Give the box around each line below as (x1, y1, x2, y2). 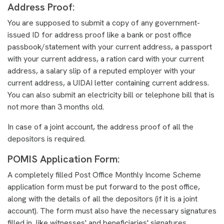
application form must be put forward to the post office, (7, 181, 200, 192)
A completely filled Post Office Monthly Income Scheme (7, 169, 201, 180)
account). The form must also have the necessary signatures (7, 205, 216, 216)
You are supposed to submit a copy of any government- (7, 17, 200, 28)
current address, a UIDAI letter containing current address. (7, 77, 209, 88)
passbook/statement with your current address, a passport (7, 41, 212, 52)
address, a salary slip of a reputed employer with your (7, 65, 195, 76)
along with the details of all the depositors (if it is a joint (7, 193, 197, 204)
